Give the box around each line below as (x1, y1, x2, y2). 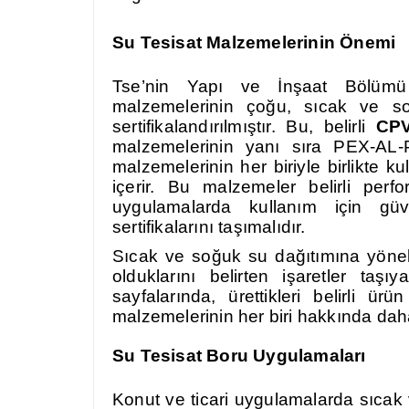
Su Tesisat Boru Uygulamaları (112, 346, 366, 365)
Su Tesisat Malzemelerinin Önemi (112, 33, 396, 52)
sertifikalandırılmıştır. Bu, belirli (112, 117, 376, 136)
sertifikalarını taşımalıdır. (112, 217, 306, 236)
